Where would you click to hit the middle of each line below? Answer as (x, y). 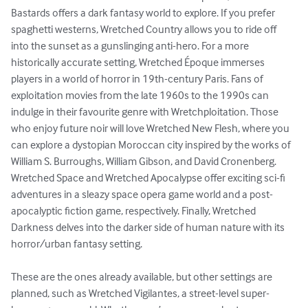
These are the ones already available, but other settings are (143, 277)
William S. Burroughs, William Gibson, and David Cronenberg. (145, 161)
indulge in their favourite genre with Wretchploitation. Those (146, 112)
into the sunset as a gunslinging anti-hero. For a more (131, 46)
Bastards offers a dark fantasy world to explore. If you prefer (144, 13)
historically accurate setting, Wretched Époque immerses (139, 62)
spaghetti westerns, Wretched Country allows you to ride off (145, 29)
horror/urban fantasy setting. (77, 244)
